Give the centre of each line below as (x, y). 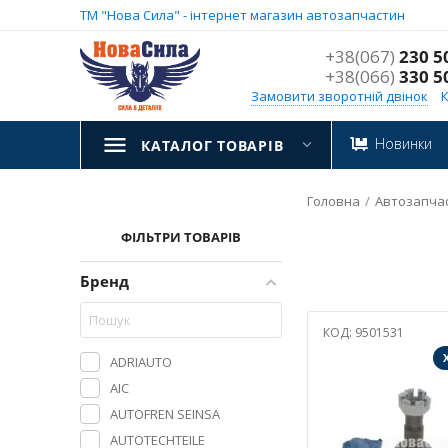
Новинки (403, 143)
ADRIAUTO (141, 361)
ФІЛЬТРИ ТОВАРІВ (180, 237)
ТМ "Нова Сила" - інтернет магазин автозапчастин (242, 15)
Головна (333, 201)
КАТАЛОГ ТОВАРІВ (212, 145)
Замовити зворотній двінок (340, 96)
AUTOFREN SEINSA (165, 413)
